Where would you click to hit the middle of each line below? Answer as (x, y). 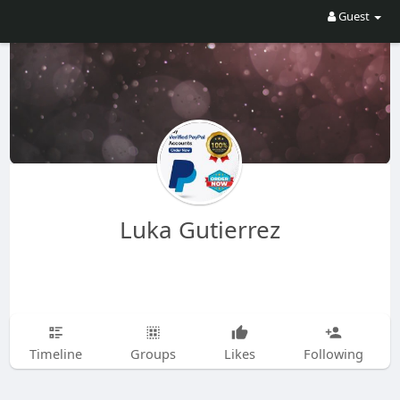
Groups (153, 354)
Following (333, 354)
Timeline (55, 354)
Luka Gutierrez (200, 229)
